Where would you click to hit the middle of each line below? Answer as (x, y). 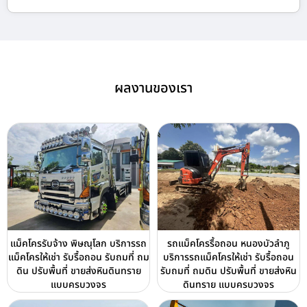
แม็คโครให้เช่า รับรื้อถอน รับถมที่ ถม (78, 257)
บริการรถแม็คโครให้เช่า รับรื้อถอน (229, 257)
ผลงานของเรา (153, 89)
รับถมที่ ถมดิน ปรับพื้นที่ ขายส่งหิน (229, 271)
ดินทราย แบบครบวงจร (229, 284)
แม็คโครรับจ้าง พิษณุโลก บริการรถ (78, 243)
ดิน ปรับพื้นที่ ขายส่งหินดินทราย (78, 271)
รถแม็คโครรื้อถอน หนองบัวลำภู (229, 243)
